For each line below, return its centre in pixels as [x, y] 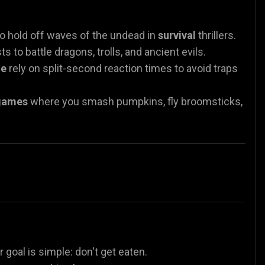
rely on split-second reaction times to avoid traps [122, 68]
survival [177, 35]
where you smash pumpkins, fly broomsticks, [135, 101]
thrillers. [216, 35]
